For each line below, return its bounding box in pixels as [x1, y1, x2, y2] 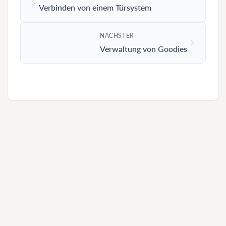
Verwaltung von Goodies [100, 43, 187, 53]
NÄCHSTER [100, 31, 134, 39]
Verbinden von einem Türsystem [39, 2, 151, 12]
